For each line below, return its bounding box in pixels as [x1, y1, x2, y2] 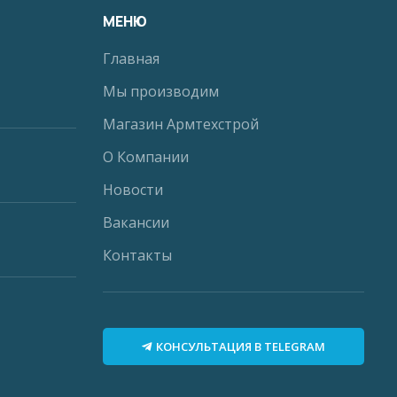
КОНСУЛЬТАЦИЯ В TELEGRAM [156, 338, 325, 354]
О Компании [103, 146, 189, 167]
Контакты [103, 245, 172, 265]
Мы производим [103, 81, 219, 101]
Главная [103, 48, 160, 68]
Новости [103, 179, 163, 199]
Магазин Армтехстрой [103, 113, 259, 134]
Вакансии [103, 212, 169, 232]
